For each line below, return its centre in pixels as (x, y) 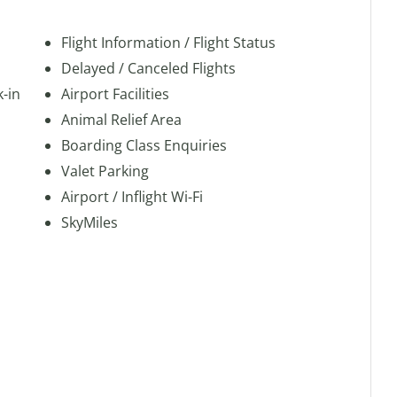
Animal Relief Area (121, 120)
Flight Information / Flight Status (168, 43)
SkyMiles (90, 222)
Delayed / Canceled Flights (148, 68)
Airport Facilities (115, 94)
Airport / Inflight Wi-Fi (132, 197)
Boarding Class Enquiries (144, 145)
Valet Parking (105, 171)
